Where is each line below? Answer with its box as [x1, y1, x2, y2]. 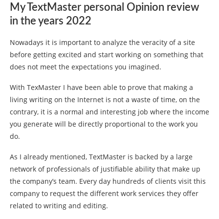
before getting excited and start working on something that [10, 50, 203, 60]
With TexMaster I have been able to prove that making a [10, 83, 193, 92]
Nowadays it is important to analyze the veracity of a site [10, 38, 195, 47]
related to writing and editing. [10, 201, 108, 211]
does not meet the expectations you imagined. [10, 62, 161, 72]
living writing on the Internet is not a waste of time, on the [10, 95, 200, 105]
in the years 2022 [10, 16, 91, 27]
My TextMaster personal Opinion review [10, 2, 199, 13]
